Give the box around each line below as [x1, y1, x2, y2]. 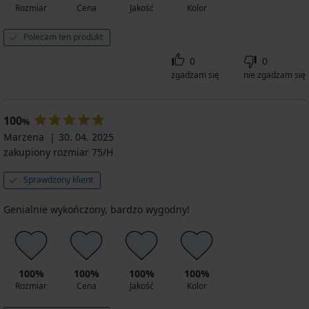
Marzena [3, 130, 44, 143]
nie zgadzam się [243, 68, 306, 81]
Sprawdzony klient [23, 173, 93, 186]
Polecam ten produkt [23, 30, 103, 43]
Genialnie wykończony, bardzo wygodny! [3, 202, 190, 216]
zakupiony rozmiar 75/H [3, 145, 113, 159]
